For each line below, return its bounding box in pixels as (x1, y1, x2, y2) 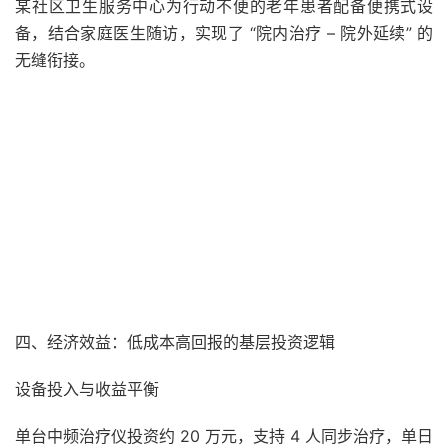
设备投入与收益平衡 (15, 379, 159, 399)
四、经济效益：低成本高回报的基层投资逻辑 (15, 332, 335, 352)
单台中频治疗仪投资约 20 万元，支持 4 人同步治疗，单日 (15, 426, 433, 446)
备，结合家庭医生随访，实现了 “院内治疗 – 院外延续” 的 (15, 23, 433, 43)
